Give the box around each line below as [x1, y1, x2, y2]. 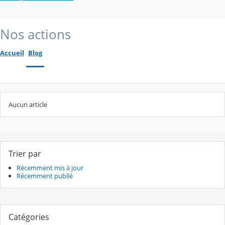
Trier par [9, 148, 41, 160]
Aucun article [9, 100, 47, 109]
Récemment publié [17, 171, 73, 180]
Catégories [9, 211, 49, 222]
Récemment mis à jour [17, 163, 83, 172]
